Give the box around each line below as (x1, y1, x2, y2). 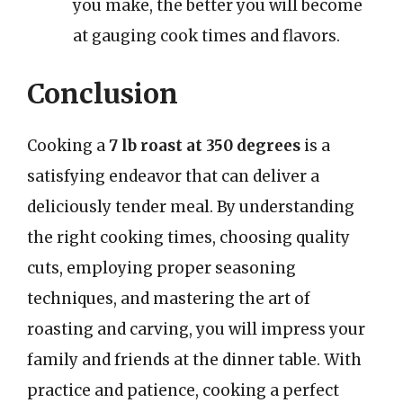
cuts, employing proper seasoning (27, 257, 296, 278)
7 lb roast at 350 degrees (109, 135, 300, 156)
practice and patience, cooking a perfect (27, 380, 339, 400)
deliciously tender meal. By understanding (27, 196, 354, 217)
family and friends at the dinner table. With (27, 349, 362, 370)
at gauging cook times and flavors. (73, 26, 340, 46)
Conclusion (27, 76, 178, 111)
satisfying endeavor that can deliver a (27, 166, 319, 186)
